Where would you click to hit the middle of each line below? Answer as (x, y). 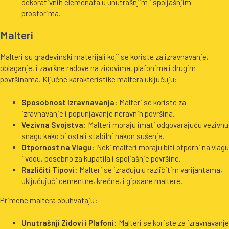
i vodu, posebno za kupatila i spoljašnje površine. (101, 158)
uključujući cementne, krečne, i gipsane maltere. (102, 181)
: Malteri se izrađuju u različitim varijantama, (148, 169)
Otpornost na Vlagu (57, 147)
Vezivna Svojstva (52, 124)
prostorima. (41, 14)
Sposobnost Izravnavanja (68, 102)
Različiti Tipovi (48, 169)
